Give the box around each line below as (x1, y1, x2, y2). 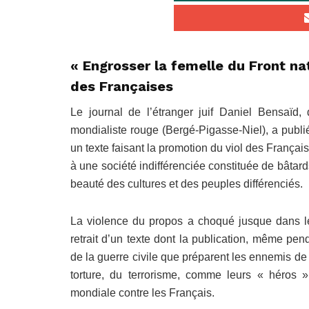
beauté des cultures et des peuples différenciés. (70, 178, 303, 190)
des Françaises (70, 78, 173, 95)
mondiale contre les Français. (70, 287, 215, 299)
